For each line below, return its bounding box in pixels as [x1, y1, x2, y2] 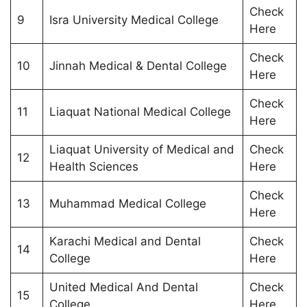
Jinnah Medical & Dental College [49, 58, 227, 73]
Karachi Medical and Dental [49, 234, 201, 248]
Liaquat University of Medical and [49, 142, 234, 156]
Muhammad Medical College [49, 196, 206, 210]
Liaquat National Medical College [49, 104, 231, 119]
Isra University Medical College [49, 12, 219, 27]
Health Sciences [49, 159, 138, 173]
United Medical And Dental [49, 280, 198, 294]
